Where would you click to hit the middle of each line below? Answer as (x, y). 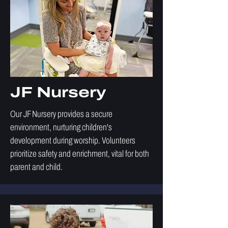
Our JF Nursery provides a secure (61, 114)
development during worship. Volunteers (73, 140)
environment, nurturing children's (61, 127)
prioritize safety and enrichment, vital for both (80, 154)
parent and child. (36, 167)
